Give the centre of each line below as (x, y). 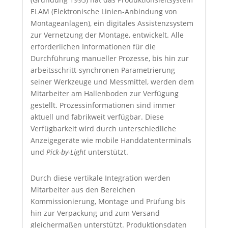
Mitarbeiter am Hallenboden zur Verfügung (104, 93)
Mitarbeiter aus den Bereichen (83, 189)
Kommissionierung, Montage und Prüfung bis (108, 201)
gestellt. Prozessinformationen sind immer (103, 105)
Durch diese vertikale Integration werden (100, 178)
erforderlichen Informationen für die (93, 46)
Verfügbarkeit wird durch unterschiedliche (103, 128)
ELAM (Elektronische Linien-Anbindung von (104, 11)
